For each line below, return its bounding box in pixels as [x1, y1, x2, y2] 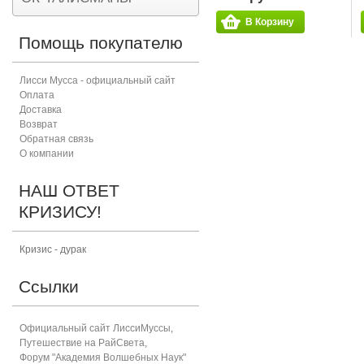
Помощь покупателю [19, 33, 183, 52]
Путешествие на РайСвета [19, 337, 145, 349]
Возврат [19, 119, 58, 130]
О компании [19, 148, 74, 159]
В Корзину [245, 16, 294, 28]
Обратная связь [19, 133, 93, 145]
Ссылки [19, 277, 79, 296]
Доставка [19, 104, 62, 115]
